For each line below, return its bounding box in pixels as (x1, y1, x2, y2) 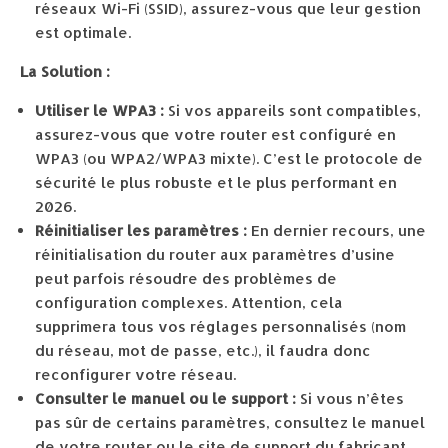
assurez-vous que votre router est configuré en (35, 125, 396, 144)
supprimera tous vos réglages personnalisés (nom (35, 317, 406, 336)
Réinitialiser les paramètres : (35, 221, 247, 240)
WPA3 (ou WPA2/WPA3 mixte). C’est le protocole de (35, 149, 423, 168)
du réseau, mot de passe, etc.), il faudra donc (35, 341, 371, 360)
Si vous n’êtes (296, 389, 404, 408)
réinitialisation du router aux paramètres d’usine (35, 245, 395, 264)
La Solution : (20, 62, 110, 81)
